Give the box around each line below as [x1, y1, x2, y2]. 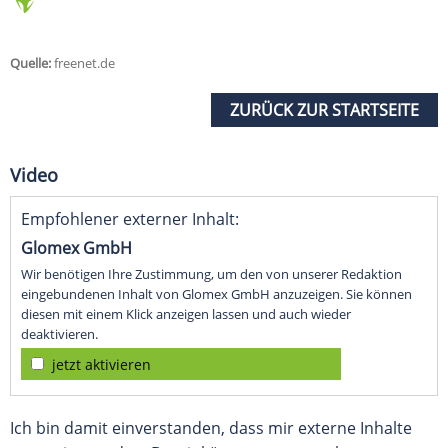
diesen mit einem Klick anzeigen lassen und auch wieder [21, 305, 351, 324]
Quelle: [10, 54, 51, 73]
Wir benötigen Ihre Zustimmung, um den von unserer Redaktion [21, 265, 402, 284]
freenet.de [51, 54, 115, 73]
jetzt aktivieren [52, 355, 151, 375]
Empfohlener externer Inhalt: [21, 208, 239, 231]
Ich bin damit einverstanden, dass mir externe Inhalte [10, 417, 412, 440]
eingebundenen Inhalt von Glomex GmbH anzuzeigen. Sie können [21, 285, 412, 304]
